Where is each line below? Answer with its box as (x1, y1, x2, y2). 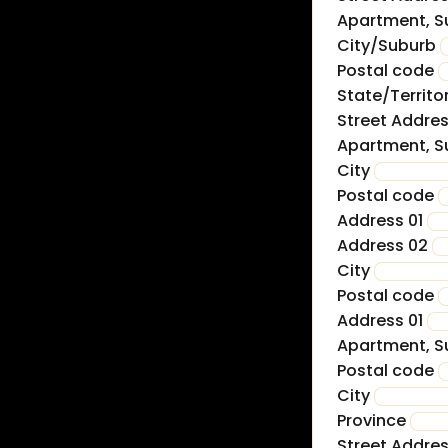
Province (337, 409, 410, 433)
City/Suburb (337, 34, 436, 58)
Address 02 (337, 234, 428, 258)
